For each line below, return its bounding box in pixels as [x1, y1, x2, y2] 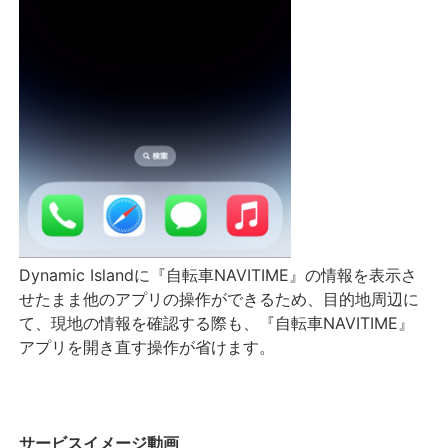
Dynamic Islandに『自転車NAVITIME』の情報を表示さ [19, 264, 418, 285]
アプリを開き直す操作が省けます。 [19, 336, 276, 357]
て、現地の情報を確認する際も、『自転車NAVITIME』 [19, 312, 415, 333]
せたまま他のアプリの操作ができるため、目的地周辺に [19, 288, 420, 309]
